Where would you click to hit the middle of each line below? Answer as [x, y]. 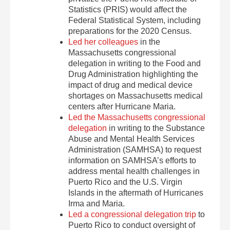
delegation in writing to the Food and [135, 63]
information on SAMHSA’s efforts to [132, 160]
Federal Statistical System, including [135, 20]
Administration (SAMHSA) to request [135, 150]
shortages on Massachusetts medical [136, 96]
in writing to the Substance [156, 128]
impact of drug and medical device [131, 85]
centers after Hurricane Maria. [122, 107]
